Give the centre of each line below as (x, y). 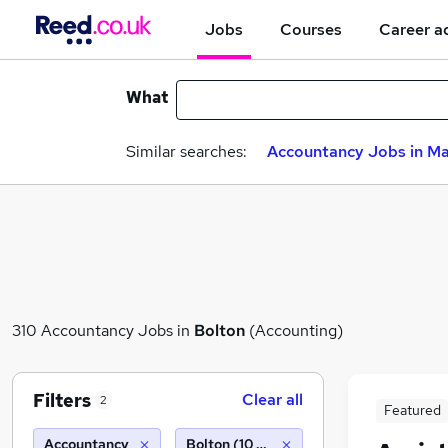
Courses (311, 29)
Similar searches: (186, 151)
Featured (412, 410)
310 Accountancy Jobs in (103, 330)
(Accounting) (294, 330)
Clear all (272, 399)
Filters (62, 400)
